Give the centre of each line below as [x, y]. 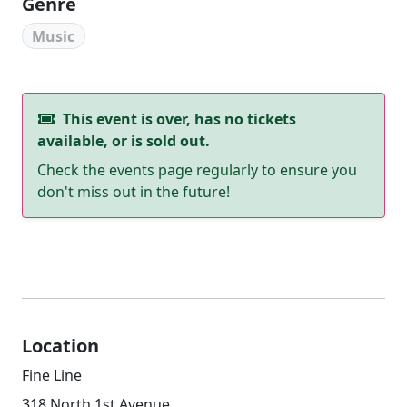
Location [60, 346]
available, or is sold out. [124, 141]
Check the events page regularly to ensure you [197, 170]
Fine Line [52, 376]
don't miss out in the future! [134, 192]
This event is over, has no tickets [178, 119]
